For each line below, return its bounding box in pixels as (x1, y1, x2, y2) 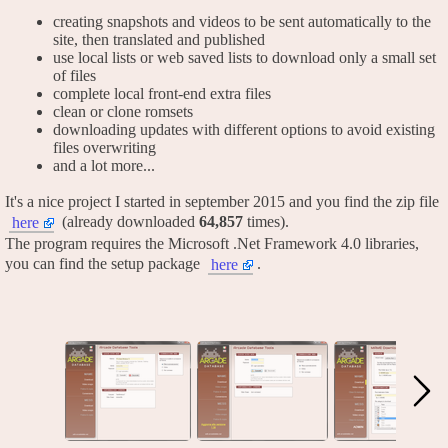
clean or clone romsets (53, 103, 193, 121)
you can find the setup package (5, 254, 204, 272)
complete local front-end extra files (53, 85, 271, 103)
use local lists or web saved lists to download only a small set (53, 49, 436, 67)
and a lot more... (53, 157, 155, 175)
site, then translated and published (53, 31, 265, 49)
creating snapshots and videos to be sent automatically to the (53, 13, 431, 31)
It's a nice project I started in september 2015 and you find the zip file (5, 193, 439, 211)
